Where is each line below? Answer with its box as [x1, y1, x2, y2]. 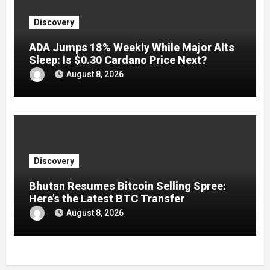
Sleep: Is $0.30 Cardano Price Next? [28, 54, 207, 66]
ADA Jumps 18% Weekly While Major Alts [28, 41, 234, 54]
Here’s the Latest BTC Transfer [28, 192, 184, 205]
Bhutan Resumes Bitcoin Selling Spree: [28, 180, 226, 192]
